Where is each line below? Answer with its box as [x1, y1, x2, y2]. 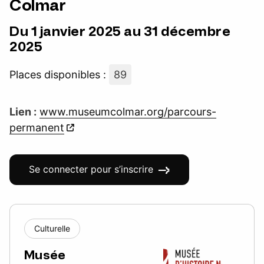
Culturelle [34, 223, 70, 233]
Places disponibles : [9, 68, 109, 81]
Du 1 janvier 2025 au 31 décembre [9, 24, 230, 39]
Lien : [9, 105, 37, 118]
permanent [9, 121, 64, 134]
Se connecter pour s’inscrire [29, 163, 153, 175]
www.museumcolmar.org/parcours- [39, 105, 216, 118]
